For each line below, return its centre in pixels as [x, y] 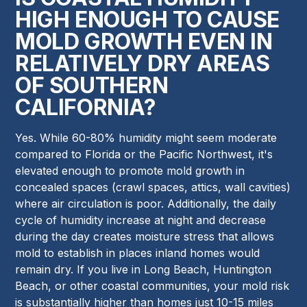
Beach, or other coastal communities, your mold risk [152, 286]
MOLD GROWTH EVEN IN [144, 42]
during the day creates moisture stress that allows [145, 237]
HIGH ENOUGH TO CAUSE [147, 20]
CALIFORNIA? [86, 108]
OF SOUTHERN [92, 86]
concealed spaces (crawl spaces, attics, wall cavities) [153, 187]
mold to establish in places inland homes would [138, 253]
